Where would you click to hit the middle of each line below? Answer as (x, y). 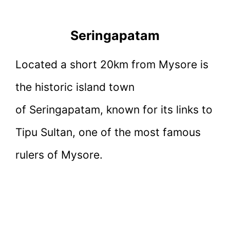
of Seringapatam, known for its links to (114, 109)
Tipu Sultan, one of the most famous (108, 132)
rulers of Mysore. (59, 155)
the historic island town (75, 87)
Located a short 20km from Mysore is (112, 64)
